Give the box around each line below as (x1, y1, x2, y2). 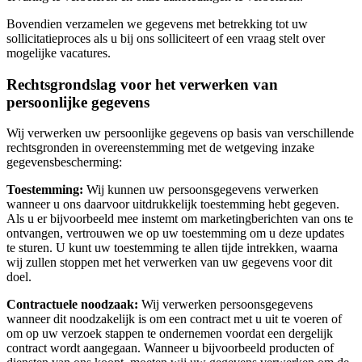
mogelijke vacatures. (6, 45, 111, 60)
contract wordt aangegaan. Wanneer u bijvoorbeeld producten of (6, 341, 334, 356)
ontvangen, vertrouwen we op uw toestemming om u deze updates (6, 226, 344, 241)
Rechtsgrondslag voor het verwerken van (6, 75, 278, 93)
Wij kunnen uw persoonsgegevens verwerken (86, 183, 318, 197)
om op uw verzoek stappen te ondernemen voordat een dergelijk (6, 326, 333, 341)
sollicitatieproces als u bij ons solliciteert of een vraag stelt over (6, 31, 325, 45)
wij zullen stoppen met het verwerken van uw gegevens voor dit (6, 255, 332, 270)
